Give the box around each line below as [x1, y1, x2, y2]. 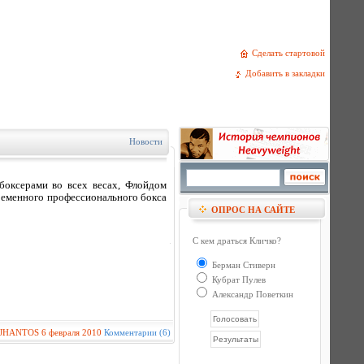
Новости [129, 136, 162, 146]
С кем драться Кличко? [193, 236, 281, 245]
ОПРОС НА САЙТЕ [211, 205, 295, 214]
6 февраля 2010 [41, 327, 102, 337]
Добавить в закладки [245, 68, 330, 79]
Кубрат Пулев [210, 275, 266, 284]
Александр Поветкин [210, 289, 293, 299]
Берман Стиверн [210, 260, 275, 270]
